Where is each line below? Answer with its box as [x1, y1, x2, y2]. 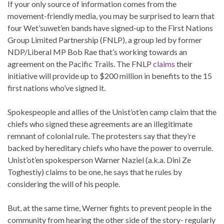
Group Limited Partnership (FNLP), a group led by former [7, 34, 202, 44]
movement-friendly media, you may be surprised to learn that [7, 10, 214, 20]
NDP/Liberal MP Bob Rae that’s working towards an [7, 46, 187, 56]
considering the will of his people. [7, 178, 120, 188]
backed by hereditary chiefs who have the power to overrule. [7, 142, 213, 152]
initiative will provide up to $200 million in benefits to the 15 [7, 70, 212, 80]
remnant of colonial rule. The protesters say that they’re [7, 130, 195, 140]
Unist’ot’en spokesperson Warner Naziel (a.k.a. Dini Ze [7, 154, 191, 164]
